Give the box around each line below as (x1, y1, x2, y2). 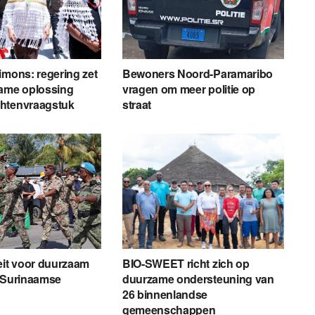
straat (122, 96, 152, 112)
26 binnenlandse (122, 286, 208, 303)
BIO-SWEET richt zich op (122, 255, 250, 272)
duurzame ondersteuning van (122, 271, 274, 288)
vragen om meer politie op (122, 80, 255, 97)
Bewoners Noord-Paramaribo (122, 65, 273, 82)
